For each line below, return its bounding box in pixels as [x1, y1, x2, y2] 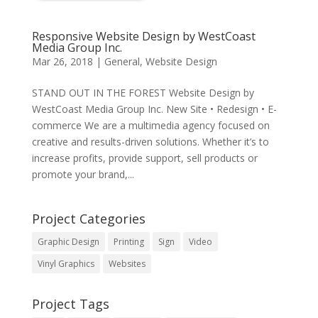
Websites [108, 257, 146, 270]
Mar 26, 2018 [31, 54, 93, 68]
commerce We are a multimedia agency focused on [31, 118, 270, 132]
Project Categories [31, 209, 146, 227]
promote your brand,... [31, 167, 134, 181]
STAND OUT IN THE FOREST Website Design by [31, 85, 254, 99]
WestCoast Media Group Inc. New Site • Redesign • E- [31, 102, 277, 116]
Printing [113, 235, 144, 248]
